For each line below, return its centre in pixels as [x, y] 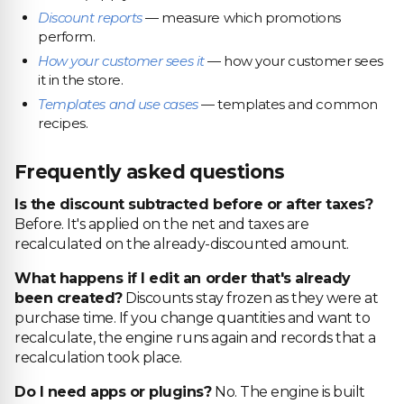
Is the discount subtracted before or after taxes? [194, 204]
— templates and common [288, 104]
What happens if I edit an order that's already [183, 278]
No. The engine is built [289, 392]
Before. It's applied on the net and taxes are [162, 224]
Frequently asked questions [150, 172]
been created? [69, 298]
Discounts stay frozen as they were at [250, 298]
